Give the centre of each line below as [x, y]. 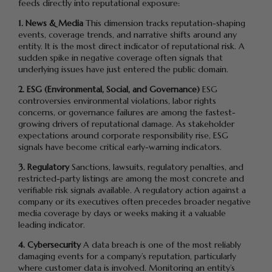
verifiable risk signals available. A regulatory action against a [132, 190]
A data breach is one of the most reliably [161, 245]
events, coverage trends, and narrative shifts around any [127, 35]
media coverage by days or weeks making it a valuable [122, 213]
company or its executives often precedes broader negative [134, 202]
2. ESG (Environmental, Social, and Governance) [109, 90]
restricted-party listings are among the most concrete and [131, 179]
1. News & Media [51, 23]
